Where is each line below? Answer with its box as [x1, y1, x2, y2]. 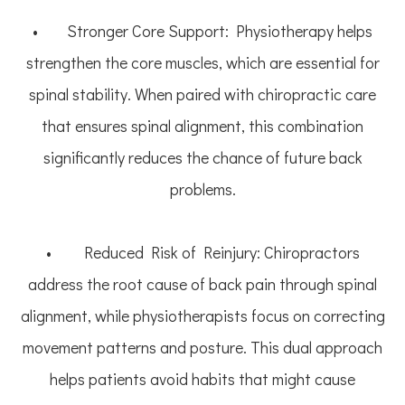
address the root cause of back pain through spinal [28, 273, 377, 296]
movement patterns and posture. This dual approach [23, 336, 382, 359]
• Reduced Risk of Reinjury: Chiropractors [45, 241, 360, 264]
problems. [169, 178, 236, 201]
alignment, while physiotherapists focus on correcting [20, 305, 385, 327]
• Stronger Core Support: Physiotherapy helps [33, 20, 372, 42]
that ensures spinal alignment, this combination [42, 115, 363, 137]
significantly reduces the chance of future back [42, 146, 363, 169]
